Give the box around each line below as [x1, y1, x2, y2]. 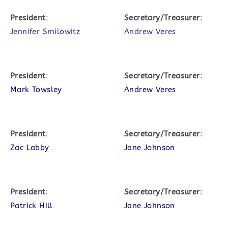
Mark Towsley [10, 85, 62, 94]
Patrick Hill [10, 201, 53, 210]
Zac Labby [10, 143, 49, 152]
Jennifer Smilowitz [10, 27, 80, 36]
